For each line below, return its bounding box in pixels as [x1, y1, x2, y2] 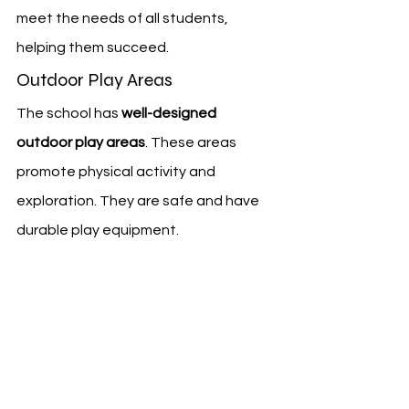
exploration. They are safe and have [16, 193, 262, 208]
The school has [16, 105, 121, 121]
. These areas [145, 134, 239, 150]
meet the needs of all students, [16, 10, 231, 26]
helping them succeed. [16, 39, 169, 55]
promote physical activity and [16, 163, 218, 179]
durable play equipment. [16, 222, 179, 237]
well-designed [121, 105, 219, 121]
